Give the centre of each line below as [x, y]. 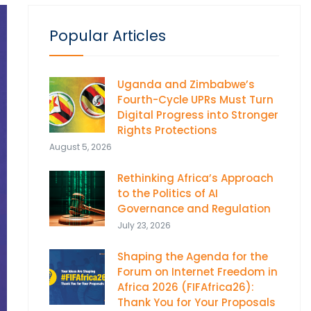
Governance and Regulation [194, 209]
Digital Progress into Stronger [197, 115]
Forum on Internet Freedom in [197, 272]
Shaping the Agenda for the [192, 257]
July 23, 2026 [144, 225]
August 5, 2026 [80, 147]
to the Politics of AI [167, 193]
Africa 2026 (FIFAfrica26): [185, 287]
